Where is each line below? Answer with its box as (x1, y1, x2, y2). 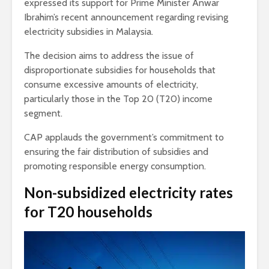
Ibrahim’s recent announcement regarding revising (24, 11, 228, 23)
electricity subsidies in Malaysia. (24, 25, 153, 37)
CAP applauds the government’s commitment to (24, 131, 224, 143)
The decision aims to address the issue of (24, 49, 194, 61)
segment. (24, 107, 62, 119)
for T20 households (24, 202, 153, 220)
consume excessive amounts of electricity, (24, 78, 198, 90)
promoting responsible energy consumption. (24, 160, 206, 172)
